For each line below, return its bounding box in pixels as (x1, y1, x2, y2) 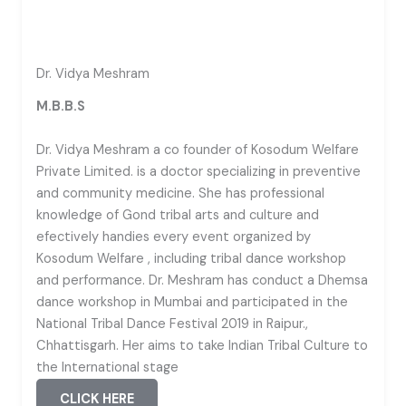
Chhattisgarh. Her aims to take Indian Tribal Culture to (36, 337, 368, 354)
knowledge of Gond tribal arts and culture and (36, 207, 319, 224)
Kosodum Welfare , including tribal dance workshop (36, 250, 346, 267)
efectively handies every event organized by (36, 228, 311, 246)
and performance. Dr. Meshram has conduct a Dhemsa (36, 272, 368, 289)
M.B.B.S (36, 98, 85, 115)
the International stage (36, 359, 179, 376)
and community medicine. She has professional (36, 185, 324, 202)
